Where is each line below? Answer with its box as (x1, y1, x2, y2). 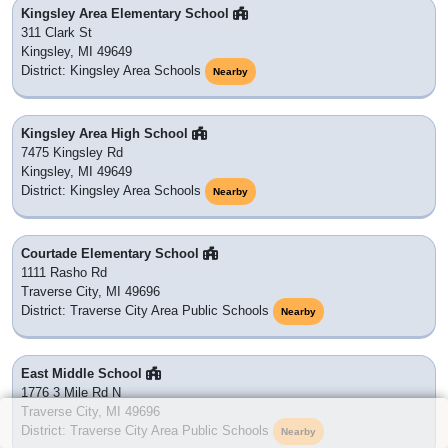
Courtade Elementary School (21, 246, 203, 262)
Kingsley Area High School (21, 126, 192, 142)
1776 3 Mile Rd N (21, 385, 121, 401)
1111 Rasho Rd (21, 265, 107, 281)
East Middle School (21, 366, 146, 382)
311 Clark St (21, 25, 92, 41)
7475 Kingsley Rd (21, 145, 123, 161)
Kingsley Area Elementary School (21, 6, 233, 22)
